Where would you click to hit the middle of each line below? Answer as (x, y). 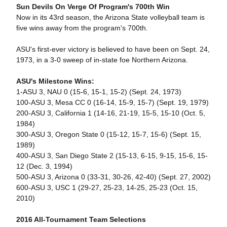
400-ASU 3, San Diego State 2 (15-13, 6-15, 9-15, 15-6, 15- (112, 156)
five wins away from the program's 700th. (82, 28)
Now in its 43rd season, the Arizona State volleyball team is (110, 17)
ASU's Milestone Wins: (55, 81)
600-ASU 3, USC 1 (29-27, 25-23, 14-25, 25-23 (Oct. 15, (107, 187)
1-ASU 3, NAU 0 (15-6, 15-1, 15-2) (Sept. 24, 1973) (99, 92)
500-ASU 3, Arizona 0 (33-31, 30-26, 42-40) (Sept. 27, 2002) (113, 177)
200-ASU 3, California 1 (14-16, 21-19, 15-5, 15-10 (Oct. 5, (110, 113)
